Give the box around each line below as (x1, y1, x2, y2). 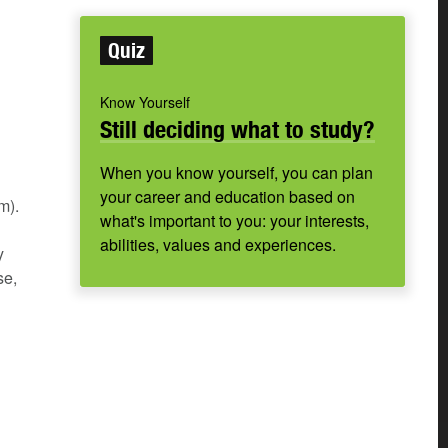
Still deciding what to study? (100, 115, 375, 144)
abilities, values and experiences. (100, 233, 336, 257)
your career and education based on (100, 185, 355, 209)
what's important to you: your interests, (100, 209, 369, 233)
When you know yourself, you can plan (100, 161, 373, 185)
